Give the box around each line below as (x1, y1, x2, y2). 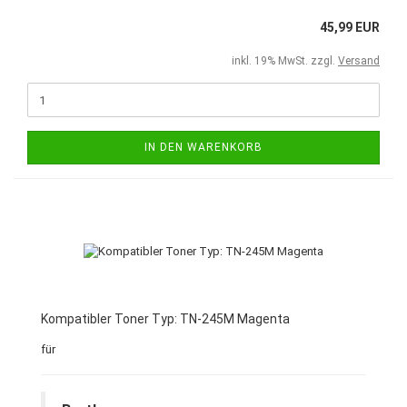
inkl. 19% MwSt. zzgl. (232, 55, 338, 67)
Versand (338, 55, 380, 67)
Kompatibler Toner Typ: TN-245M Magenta (41, 312, 290, 326)
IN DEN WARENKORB (144, 141, 263, 154)
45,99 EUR (320, 20, 380, 35)
